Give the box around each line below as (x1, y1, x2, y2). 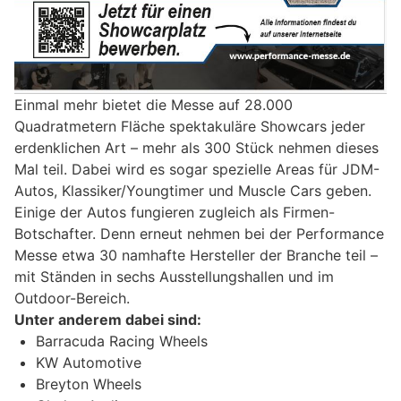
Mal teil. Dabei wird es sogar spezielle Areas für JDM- (14, 159, 380, 178)
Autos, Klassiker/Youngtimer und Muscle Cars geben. (14, 181, 371, 200)
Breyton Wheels (36, 374, 141, 393)
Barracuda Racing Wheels (36, 331, 208, 350)
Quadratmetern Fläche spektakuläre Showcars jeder (14, 116, 365, 135)
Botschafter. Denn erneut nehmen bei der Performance (14, 224, 384, 243)
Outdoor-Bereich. (14, 288, 130, 307)
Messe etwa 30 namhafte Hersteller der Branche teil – (14, 245, 378, 264)
